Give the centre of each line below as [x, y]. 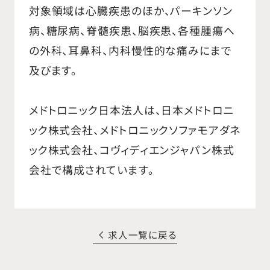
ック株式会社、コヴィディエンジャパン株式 [131, 150]
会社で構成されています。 [91, 170]
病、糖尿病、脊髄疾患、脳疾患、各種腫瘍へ [132, 30]
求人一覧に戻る [143, 234]
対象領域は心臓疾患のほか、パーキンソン [130, 11]
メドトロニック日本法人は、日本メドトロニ [131, 110]
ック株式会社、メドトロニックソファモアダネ [134, 130]
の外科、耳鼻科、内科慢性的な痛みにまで [130, 50]
